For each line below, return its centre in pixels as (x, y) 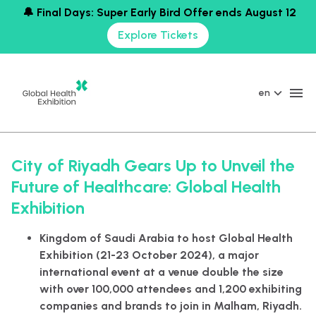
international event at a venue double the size (162, 272)
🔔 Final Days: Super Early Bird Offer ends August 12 (158, 12)
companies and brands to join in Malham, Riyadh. (171, 306)
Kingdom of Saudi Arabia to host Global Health (166, 238)
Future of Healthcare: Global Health (146, 187)
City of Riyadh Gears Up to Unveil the (153, 165)
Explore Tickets (158, 35)
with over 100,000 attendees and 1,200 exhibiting (171, 289)
